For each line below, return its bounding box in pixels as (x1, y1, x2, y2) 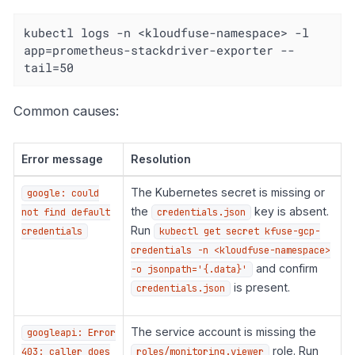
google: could (26, 186, 99, 200)
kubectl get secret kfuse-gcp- (158, 224, 320, 238)
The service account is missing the (130, 324, 316, 338)
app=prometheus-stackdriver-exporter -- (24, 42, 296, 59)
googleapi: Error (26, 326, 116, 339)
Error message (21, 151, 103, 166)
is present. (230, 280, 290, 294)
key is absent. (250, 204, 329, 218)
